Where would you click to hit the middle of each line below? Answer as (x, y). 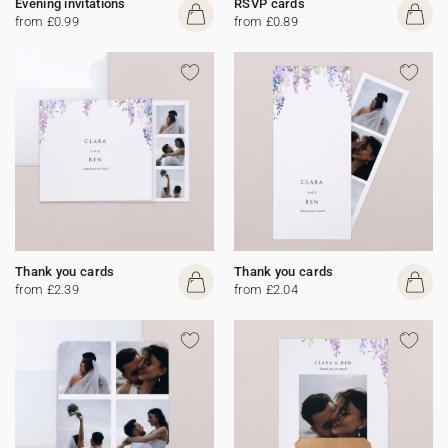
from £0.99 (47, 21)
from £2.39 (47, 289)
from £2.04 (266, 289)
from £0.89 (266, 21)
